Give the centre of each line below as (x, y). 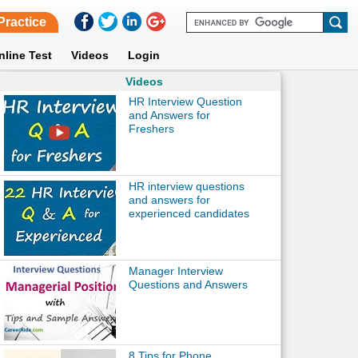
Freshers (151, 129)
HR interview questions (186, 186)
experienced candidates (189, 213)
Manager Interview (175, 271)
